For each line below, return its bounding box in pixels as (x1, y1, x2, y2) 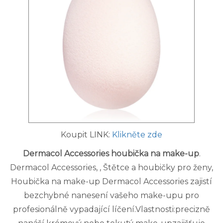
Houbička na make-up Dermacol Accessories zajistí (11, 177, 212, 187)
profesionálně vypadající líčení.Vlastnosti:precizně (13, 205, 210, 215)
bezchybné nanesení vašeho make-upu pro (24, 191, 199, 201)
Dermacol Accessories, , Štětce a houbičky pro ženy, (10, 163, 213, 173)
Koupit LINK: (61, 130, 112, 140)
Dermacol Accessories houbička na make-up (22, 149, 199, 159)
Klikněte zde (112, 130, 162, 140)
